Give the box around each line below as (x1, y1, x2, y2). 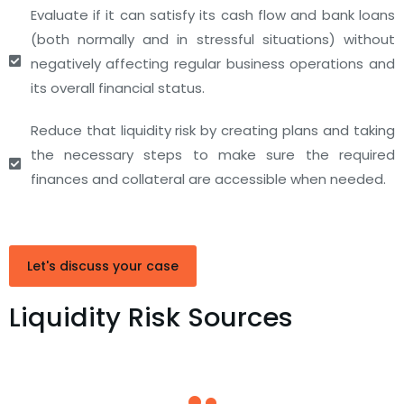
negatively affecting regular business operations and (30, 54, 395, 73)
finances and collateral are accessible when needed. (30, 170, 386, 188)
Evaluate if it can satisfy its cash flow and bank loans (30, 5, 395, 24)
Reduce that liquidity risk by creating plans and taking (30, 121, 395, 140)
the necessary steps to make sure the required (30, 145, 395, 164)
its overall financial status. (30, 78, 205, 97)
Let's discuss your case (27, 257, 179, 275)
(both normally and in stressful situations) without (30, 30, 395, 49)
